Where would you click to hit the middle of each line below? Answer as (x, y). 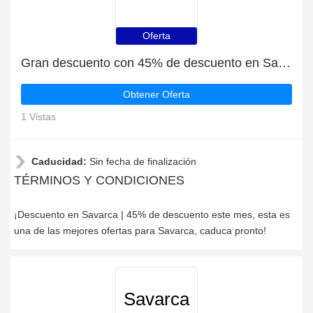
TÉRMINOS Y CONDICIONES (99, 180)
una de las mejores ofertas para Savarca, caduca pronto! (140, 231)
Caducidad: (60, 161)
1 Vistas (38, 117)
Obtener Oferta (156, 94)
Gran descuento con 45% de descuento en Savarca (284, 63)
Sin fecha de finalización (143, 161)
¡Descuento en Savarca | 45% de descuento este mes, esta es (152, 214)
